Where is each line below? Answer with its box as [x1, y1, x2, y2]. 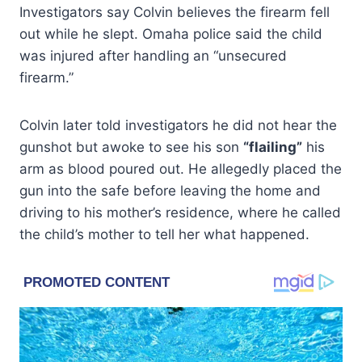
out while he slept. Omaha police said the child [19, 25, 322, 42]
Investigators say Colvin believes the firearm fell [19, 3, 330, 20]
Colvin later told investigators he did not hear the [19, 116, 337, 133]
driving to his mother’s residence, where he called [19, 204, 341, 221]
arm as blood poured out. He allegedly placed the [19, 160, 342, 177]
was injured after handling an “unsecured [19, 47, 287, 64]
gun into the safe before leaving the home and [19, 182, 321, 199]
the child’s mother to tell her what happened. [19, 225, 309, 242]
